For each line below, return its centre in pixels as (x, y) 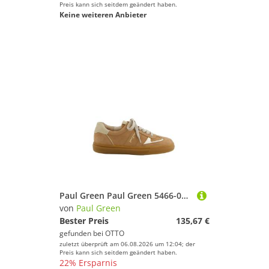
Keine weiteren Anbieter (103, 15)
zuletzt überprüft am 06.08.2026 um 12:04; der (127, 244)
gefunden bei (82, 233)
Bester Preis (84, 221)
